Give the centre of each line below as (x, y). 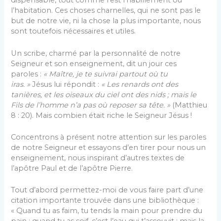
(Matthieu (189, 105)
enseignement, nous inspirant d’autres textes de (98, 158)
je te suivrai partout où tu (122, 74)
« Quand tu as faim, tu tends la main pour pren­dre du (107, 211)
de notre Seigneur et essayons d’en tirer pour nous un (109, 147)
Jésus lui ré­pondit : (65, 84)
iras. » (21, 84)
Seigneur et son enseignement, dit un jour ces (94, 63)
